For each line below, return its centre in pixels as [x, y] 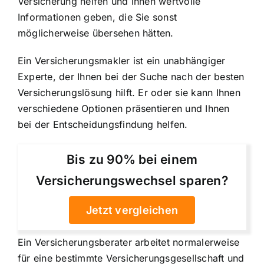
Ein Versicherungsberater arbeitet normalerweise [129, 242]
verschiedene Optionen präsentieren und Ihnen [124, 109]
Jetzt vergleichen [132, 210]
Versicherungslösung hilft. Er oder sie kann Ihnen [129, 93]
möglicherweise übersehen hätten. [96, 33]
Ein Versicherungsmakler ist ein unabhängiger [122, 61]
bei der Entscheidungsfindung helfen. [103, 125]
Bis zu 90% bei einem [132, 159]
